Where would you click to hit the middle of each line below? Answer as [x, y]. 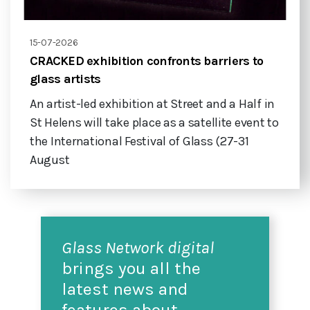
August [50, 160]
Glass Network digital [138, 248]
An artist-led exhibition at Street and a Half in [153, 104]
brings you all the [131, 268]
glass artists [65, 79]
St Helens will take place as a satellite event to [154, 123]
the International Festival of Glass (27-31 [139, 142]
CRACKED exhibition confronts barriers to [147, 61]
